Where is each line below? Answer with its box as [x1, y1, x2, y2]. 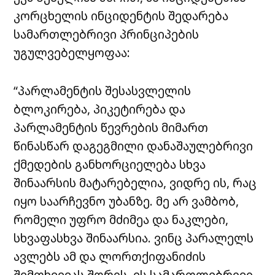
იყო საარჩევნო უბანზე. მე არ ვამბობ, [14, 192, 239, 209]
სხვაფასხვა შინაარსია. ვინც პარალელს [14, 229, 254, 246]
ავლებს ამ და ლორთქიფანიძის [14, 247, 206, 265]
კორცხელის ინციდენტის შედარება [14, 7, 229, 24]
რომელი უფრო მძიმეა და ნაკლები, [14, 211, 229, 228]
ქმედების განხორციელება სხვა [14, 155, 206, 172]
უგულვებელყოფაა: [14, 44, 131, 61]
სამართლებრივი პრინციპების [14, 25, 199, 42]
